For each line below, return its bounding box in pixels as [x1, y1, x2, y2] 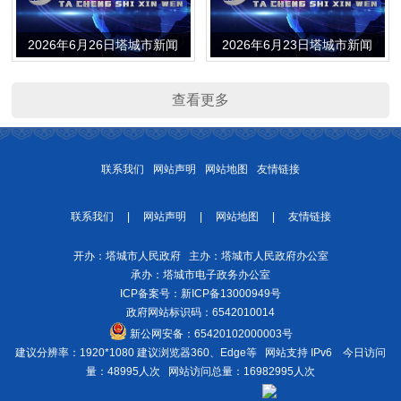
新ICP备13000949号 [181, 287, 281, 301]
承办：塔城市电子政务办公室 [131, 269, 270, 282]
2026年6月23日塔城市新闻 [222, 38, 373, 53]
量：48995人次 [86, 365, 160, 379]
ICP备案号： [120, 287, 181, 301]
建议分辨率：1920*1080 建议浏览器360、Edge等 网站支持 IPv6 [15, 346, 340, 360]
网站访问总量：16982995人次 [168, 365, 315, 379]
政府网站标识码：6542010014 [126, 306, 275, 320]
